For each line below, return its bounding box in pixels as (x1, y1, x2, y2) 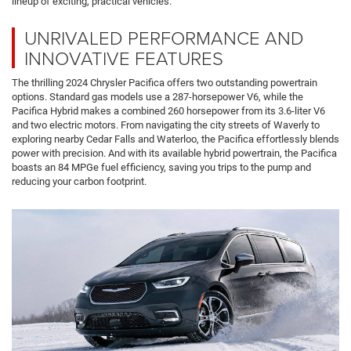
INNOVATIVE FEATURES (24, 45, 223, 71)
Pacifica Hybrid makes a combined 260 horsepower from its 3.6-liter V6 (12, 105, 325, 118)
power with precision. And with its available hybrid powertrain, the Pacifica (12, 147, 337, 160)
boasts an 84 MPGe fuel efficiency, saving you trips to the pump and (12, 161, 311, 174)
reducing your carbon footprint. (12, 175, 147, 188)
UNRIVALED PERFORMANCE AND (24, 24, 304, 51)
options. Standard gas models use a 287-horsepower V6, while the (12, 91, 303, 103)
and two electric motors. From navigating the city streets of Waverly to (12, 119, 320, 132)
